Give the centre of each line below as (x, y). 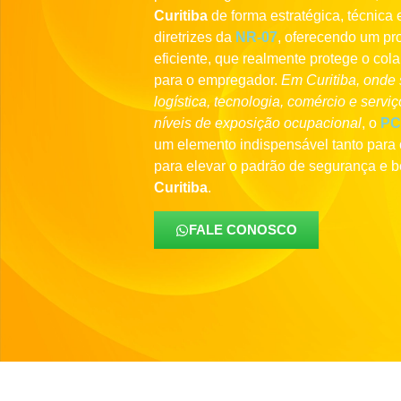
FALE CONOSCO (243, 230)
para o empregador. (218, 80)
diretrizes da (195, 37)
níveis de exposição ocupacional (258, 123)
